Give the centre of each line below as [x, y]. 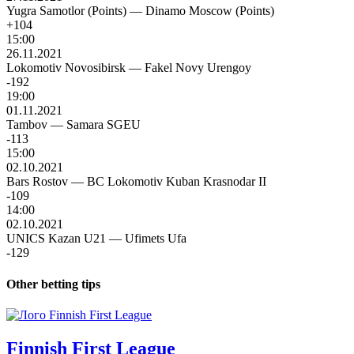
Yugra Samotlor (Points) [66, 11]
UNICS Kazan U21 [56, 239]
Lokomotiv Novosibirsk [66, 68]
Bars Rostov [37, 182]
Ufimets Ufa [156, 239]
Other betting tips [53, 284]
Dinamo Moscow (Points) [210, 11]
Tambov [27, 125]
